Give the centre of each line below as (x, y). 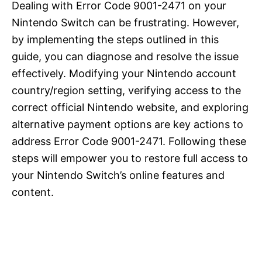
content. (33, 192)
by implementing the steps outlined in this (115, 39)
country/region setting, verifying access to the (126, 90)
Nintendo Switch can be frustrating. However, (125, 22)
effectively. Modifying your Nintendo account (124, 73)
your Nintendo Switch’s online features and (118, 175)
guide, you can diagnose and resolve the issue (125, 56)
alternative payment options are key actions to (127, 124)
